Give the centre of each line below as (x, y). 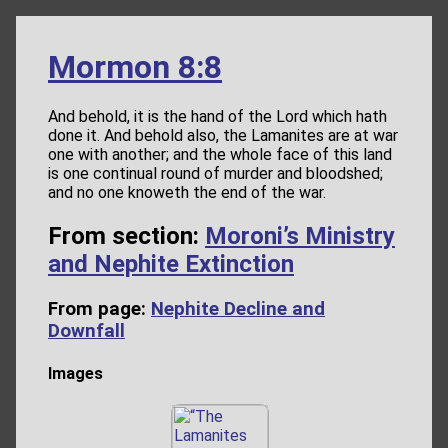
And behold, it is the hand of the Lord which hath (217, 117)
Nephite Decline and (238, 309)
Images (75, 373)
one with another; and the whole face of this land (220, 155)
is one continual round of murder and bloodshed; (215, 174)
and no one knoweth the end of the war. (187, 193)
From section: (126, 236)
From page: (99, 309)
